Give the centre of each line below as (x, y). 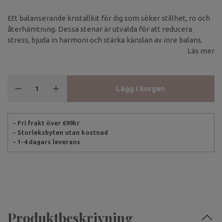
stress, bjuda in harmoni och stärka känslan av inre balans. (105, 40)
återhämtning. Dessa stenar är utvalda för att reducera (100, 29)
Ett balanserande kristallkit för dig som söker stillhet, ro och (109, 18)
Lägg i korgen (141, 88)
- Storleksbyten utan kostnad (60, 133)
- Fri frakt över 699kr (46, 123)
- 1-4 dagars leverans (47, 142)
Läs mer (201, 51)
